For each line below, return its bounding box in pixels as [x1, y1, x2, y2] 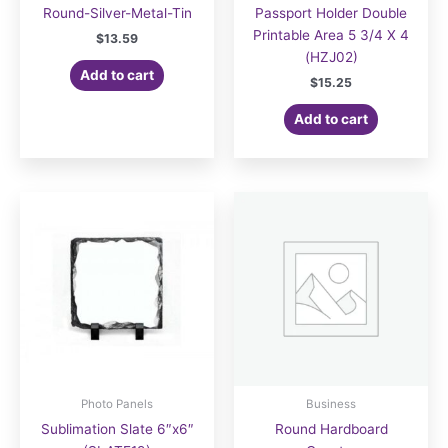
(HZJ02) [304, 49, 358, 66]
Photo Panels [81, 396, 153, 411]
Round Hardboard [274, 420, 388, 437]
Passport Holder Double [255, 5, 407, 22]
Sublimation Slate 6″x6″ [40, 420, 194, 437]
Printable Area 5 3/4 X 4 [253, 27, 409, 44]
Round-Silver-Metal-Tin [42, 5, 192, 22]
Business [306, 396, 356, 411]
